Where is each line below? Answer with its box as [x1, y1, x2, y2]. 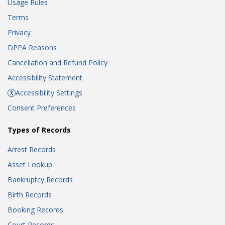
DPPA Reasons [8, 43, 57, 52]
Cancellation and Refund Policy [8, 58, 107, 67]
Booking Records [8, 205, 63, 214]
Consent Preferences [8, 103, 76, 113]
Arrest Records [8, 145, 56, 154]
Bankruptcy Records [8, 175, 73, 184]
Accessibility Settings [16, 88, 82, 97]
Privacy [8, 28, 31, 37]
